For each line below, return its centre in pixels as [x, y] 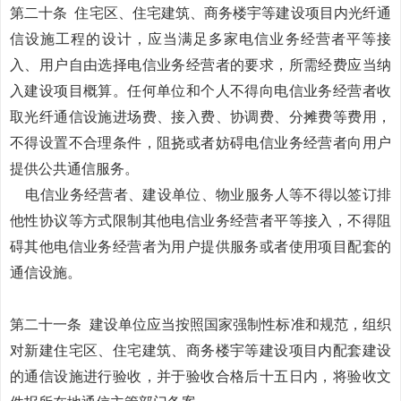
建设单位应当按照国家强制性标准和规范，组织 [240, 324]
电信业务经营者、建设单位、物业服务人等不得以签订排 [209, 195]
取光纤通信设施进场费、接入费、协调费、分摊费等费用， [200, 117]
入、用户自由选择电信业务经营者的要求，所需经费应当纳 [200, 65]
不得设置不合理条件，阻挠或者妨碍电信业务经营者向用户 [200, 143]
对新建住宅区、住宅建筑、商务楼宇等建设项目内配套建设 [200, 350]
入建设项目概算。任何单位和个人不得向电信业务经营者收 [200, 91]
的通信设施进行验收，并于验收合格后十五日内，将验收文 [200, 376]
